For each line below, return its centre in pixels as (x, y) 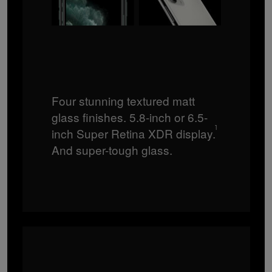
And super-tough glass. (112, 149)
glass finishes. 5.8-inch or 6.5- (129, 117)
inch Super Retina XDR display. (133, 133)
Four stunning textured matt (123, 100)
